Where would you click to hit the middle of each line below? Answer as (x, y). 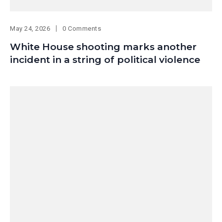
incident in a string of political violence (105, 60)
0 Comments (82, 29)
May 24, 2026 (30, 29)
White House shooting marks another (103, 47)
